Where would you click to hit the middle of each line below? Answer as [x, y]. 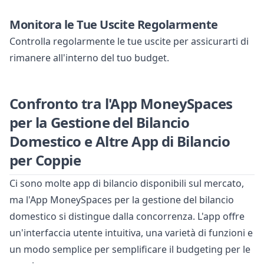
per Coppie [45, 160]
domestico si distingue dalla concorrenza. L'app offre [127, 217]
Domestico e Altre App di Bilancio [120, 141]
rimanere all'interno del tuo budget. [89, 58]
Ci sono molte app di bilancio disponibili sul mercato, [127, 184]
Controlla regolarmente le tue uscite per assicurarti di [129, 42]
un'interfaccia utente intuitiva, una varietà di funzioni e [131, 233]
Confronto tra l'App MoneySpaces [121, 104]
